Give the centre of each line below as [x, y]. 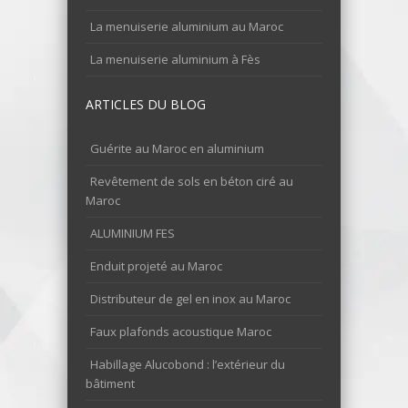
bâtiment [110, 383]
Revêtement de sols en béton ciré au [192, 181]
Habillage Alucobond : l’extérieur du [188, 364]
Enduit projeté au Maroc [156, 265]
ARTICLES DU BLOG [146, 104]
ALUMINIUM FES [133, 233]
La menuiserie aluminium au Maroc [187, 26]
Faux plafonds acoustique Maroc [181, 331]
